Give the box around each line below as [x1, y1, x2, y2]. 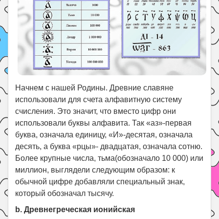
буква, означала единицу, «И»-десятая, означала [15, 131, 193, 139]
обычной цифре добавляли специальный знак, [15, 177, 185, 186]
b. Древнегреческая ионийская [15, 205, 135, 214]
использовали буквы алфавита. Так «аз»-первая [15, 119, 192, 128]
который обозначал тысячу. [15, 189, 116, 198]
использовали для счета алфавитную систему [15, 95, 182, 104]
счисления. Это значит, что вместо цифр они [15, 107, 176, 116]
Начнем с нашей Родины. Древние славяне [15, 84, 174, 92]
